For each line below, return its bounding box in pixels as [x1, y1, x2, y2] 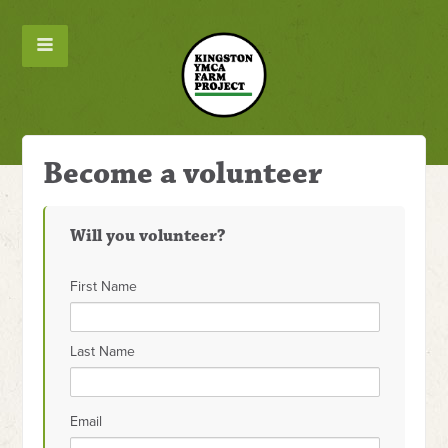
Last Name [70, 343, 136, 360]
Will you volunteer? [70, 225, 227, 247]
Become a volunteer [43, 154, 323, 193]
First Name [70, 278, 138, 295]
